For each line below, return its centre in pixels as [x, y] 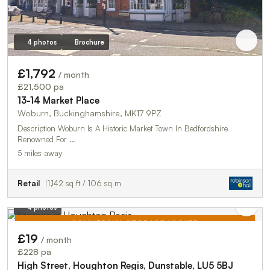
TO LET [234, 247]
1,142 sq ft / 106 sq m [84, 183]
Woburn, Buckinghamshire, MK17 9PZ [89, 113]
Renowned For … [46, 139]
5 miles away [40, 153]
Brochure [89, 42]
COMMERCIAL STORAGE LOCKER [135, 223]
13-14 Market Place [58, 100]
